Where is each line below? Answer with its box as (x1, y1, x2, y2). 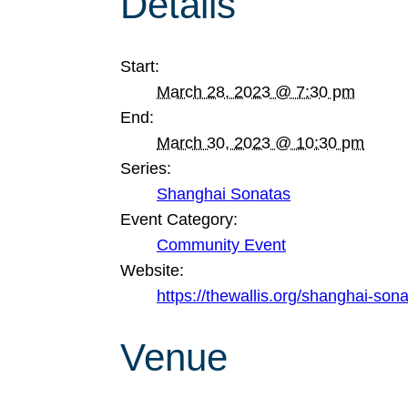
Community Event (157, 236, 286, 254)
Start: (120, 57, 159, 76)
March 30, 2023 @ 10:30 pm (157, 134, 364, 152)
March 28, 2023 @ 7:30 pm (157, 83, 355, 101)
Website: (120, 261, 184, 280)
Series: (120, 159, 171, 178)
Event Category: (120, 210, 238, 229)
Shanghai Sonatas (157, 185, 291, 203)
